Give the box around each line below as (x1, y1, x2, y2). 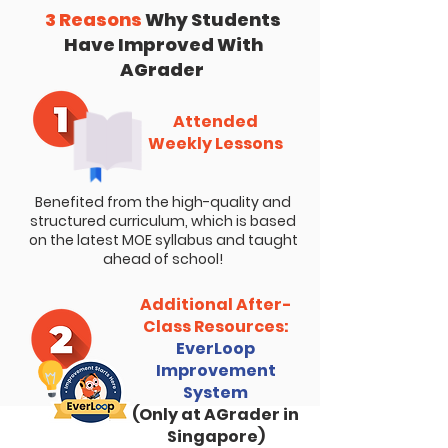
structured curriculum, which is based (30, 211, 296, 231)
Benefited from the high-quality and (35, 192, 291, 212)
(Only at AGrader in (132, 403, 299, 426)
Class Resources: (142, 315, 289, 338)
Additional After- (139, 293, 292, 316)
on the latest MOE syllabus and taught (28, 230, 298, 250)
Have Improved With (63, 32, 263, 57)
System (183, 381, 248, 404)
